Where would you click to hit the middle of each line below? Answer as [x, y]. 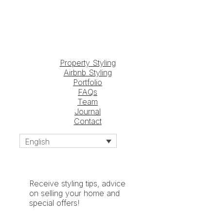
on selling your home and [74, 193]
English [37, 141]
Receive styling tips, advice [77, 183]
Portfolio [88, 82]
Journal [88, 111]
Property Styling [88, 63]
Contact [88, 121]
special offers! [54, 203]
